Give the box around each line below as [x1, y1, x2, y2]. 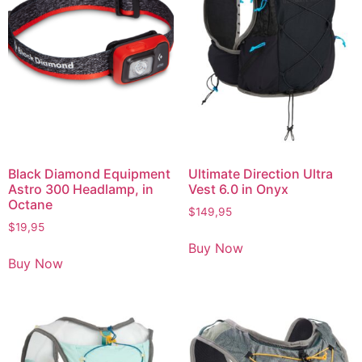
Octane [8, 196, 53, 213]
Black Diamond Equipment [8, 166, 170, 183]
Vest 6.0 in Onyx [187, 181, 288, 198]
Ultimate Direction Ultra [187, 166, 333, 183]
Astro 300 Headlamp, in [8, 181, 154, 198]
